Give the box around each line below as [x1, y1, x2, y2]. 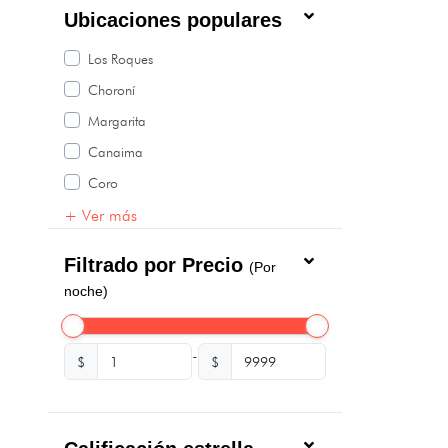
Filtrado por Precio [64, 254, 249, 277]
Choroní [88, 82, 135, 99]
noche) [64, 283, 108, 300]
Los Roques [88, 51, 153, 68]
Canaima [88, 144, 143, 161]
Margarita [88, 113, 146, 130]
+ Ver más [64, 206, 137, 226]
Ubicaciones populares [64, 9, 282, 32]
